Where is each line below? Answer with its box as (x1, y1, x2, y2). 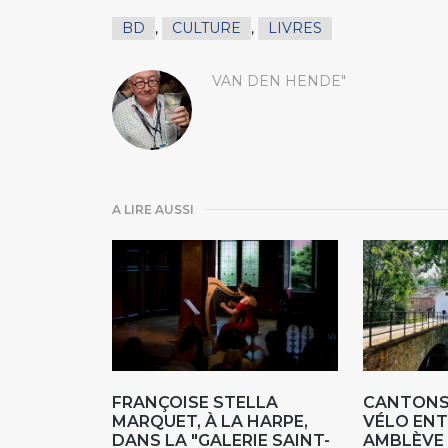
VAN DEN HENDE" (212, 71, 346, 90)
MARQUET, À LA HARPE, (112, 412, 308, 432)
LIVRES (268, 18, 322, 37)
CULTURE (172, 18, 241, 37)
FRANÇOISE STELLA (112, 393, 278, 413)
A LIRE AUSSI (112, 201, 194, 217)
